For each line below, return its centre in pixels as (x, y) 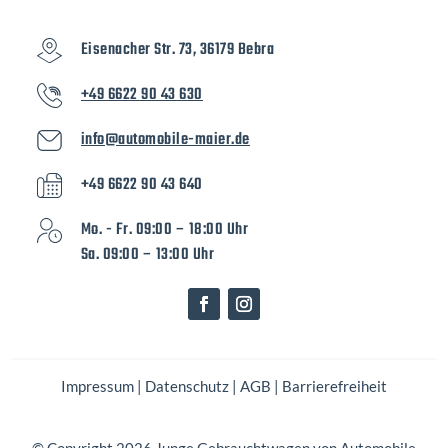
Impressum (97, 385)
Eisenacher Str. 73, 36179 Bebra (177, 49)
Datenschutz (187, 385)
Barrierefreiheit (334, 385)
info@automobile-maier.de (165, 139)
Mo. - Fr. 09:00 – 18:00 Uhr (164, 229)
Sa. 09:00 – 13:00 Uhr (147, 254)
